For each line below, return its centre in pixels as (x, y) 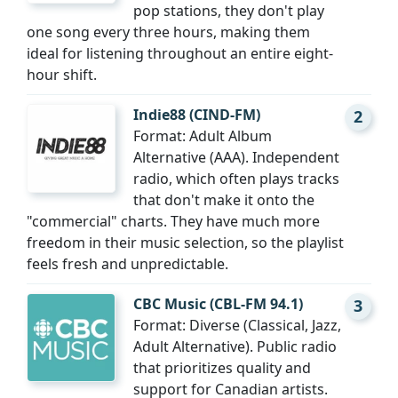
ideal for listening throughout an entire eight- (180, 54)
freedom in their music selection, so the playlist (185, 243)
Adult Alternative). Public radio (235, 347)
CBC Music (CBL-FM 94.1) (218, 304)
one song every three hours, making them (168, 32)
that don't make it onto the (224, 200)
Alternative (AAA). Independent (236, 158)
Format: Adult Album (203, 136)
